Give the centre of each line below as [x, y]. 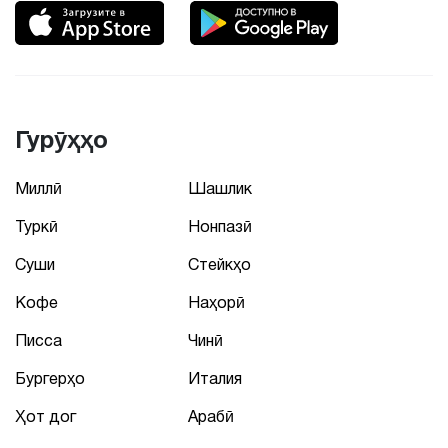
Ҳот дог [45, 416]
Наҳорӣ [216, 302]
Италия [215, 378]
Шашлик [220, 188]
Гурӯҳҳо [61, 139]
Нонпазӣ [220, 226]
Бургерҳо [50, 378]
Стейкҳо [219, 264]
